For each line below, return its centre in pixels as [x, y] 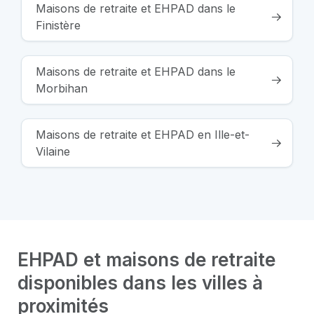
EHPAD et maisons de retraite [146, 260]
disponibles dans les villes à [140, 283]
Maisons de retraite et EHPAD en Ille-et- [143, 135]
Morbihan [62, 89]
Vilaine [53, 152]
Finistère [58, 26]
